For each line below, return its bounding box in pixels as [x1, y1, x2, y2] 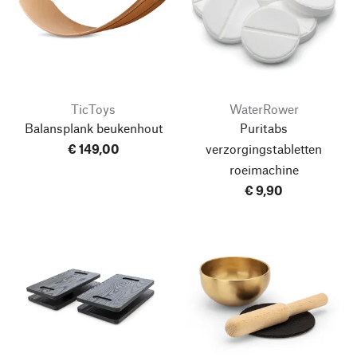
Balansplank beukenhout [24, 120, 163, 135]
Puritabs [240, 120, 288, 135]
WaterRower [229, 100, 299, 116]
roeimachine [229, 161, 299, 177]
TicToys [71, 100, 116, 116]
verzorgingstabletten [206, 140, 322, 156]
